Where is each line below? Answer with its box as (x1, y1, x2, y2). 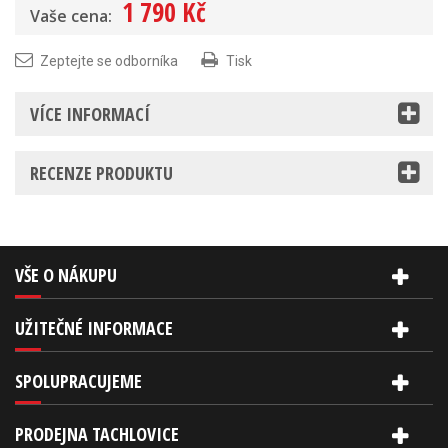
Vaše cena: (30, 5, 112, 27)
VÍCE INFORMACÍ (30, 102, 150, 126)
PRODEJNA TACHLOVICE (15, 422, 179, 446)
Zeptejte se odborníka (40, 53, 178, 69)
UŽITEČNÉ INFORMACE (15, 316, 173, 340)
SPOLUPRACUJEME (15, 369, 142, 393)
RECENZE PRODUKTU (30, 161, 173, 185)
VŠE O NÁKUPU (15, 263, 117, 287)
